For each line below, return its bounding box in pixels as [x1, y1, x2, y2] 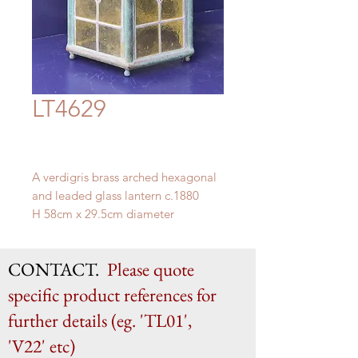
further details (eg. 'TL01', [8, 308, 192, 332]
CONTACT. [8, 257, 107, 281]
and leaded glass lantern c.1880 [32, 188, 199, 203]
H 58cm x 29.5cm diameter [32, 206, 174, 221]
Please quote [107, 257, 194, 281]
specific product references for [8, 283, 221, 307]
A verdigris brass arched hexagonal [32, 169, 217, 185]
